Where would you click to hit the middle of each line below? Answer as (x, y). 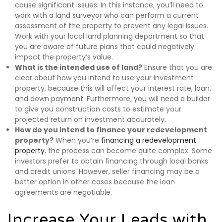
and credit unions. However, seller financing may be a (107, 172)
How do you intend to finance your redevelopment (111, 130)
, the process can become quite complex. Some (128, 151)
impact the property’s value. (64, 57)
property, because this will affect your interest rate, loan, (113, 88)
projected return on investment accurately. (90, 120)
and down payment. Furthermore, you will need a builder (112, 99)
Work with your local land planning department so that (110, 36)
